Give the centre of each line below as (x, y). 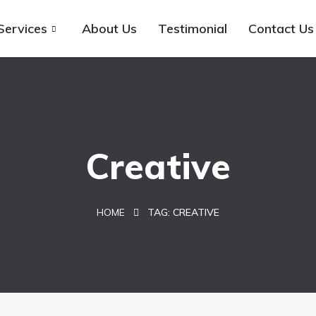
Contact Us (281, 29)
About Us (110, 29)
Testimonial (193, 29)
